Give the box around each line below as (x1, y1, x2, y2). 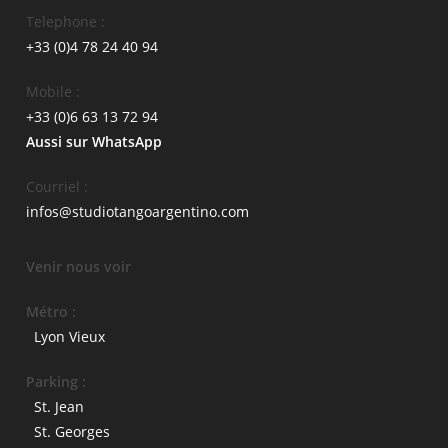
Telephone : (26, 11, 106, 31)
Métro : (26, 301, 77, 321)
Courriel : (26, 176, 89, 196)
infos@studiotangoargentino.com (26, 201, 250, 221)
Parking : (26, 371, 87, 391)
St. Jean (34, 396, 85, 416)
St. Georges (34, 421, 111, 441)
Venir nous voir (26, 256, 132, 276)
